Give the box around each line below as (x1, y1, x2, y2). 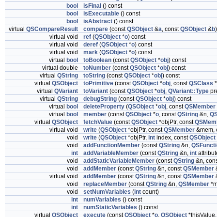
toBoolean (83, 57, 111, 63)
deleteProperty (83, 103, 124, 110)
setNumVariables (83, 188, 131, 195)
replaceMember (83, 181, 127, 187)
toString (83, 72, 105, 79)
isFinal (83, 2, 101, 9)
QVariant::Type (168, 88, 209, 94)
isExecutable (83, 10, 119, 17)
